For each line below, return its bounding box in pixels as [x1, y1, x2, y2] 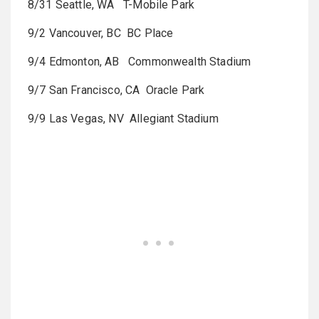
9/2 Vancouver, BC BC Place [28, 26, 174, 40]
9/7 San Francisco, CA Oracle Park [28, 83, 205, 97]
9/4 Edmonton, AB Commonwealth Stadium [28, 55, 251, 68]
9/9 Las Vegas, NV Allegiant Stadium [28, 112, 219, 125]
